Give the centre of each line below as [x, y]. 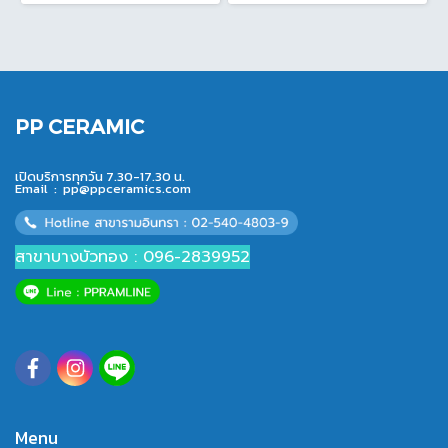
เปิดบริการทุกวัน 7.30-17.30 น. [100, 176]
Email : [39, 188]
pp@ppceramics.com [127, 188]
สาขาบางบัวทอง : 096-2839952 [132, 257]
